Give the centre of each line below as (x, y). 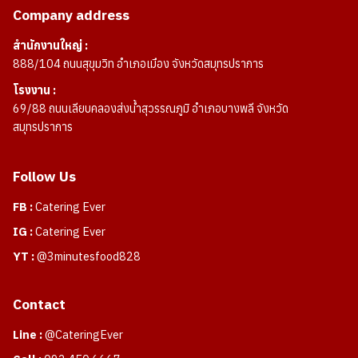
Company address (71, 15)
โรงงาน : (34, 90)
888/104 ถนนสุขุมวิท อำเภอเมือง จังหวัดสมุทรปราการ (138, 64)
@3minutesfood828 (89, 257)
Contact (39, 304)
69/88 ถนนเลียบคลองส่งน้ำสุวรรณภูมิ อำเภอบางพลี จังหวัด (151, 109)
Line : (28, 335)
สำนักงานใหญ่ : (50, 46)
